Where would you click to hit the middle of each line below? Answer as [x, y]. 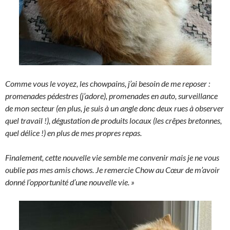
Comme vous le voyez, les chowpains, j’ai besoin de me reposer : [108, 83]
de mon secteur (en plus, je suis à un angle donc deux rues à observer [114, 108]
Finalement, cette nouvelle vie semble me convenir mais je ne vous [112, 157]
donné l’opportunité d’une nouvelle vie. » [70, 182]
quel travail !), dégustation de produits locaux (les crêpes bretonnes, [113, 120]
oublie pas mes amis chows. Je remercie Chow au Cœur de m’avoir [112, 170]
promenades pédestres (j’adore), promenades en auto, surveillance [111, 96]
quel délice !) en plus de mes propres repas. [73, 133]
